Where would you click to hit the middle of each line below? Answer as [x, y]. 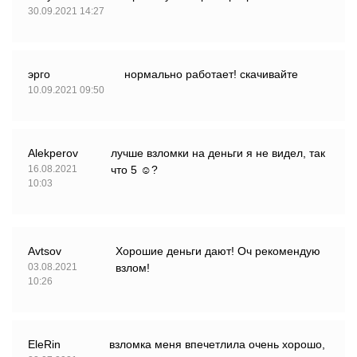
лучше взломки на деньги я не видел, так [218, 153]
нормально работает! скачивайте [211, 75]
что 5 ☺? [135, 170]
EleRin [44, 345]
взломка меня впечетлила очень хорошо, [217, 345]
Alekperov [53, 153]
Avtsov [45, 251]
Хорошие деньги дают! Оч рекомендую [218, 251]
